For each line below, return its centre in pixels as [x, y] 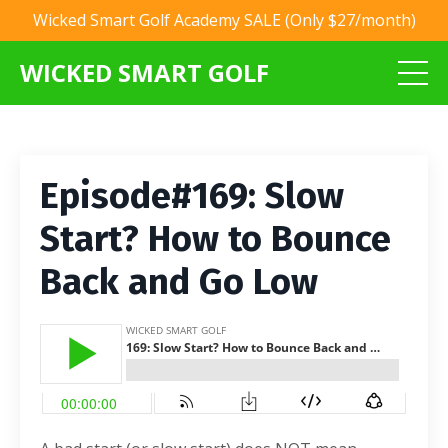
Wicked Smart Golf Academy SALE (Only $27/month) [224, 20]
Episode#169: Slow [192, 196]
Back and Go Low [179, 282]
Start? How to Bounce [215, 239]
